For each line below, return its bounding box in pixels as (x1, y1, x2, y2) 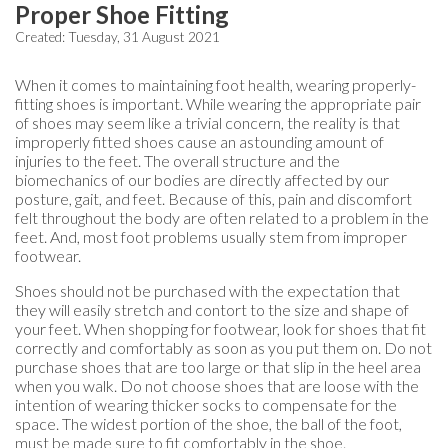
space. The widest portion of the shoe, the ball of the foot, (15, 414, 402, 434)
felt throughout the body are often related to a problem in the (15, 208, 429, 228)
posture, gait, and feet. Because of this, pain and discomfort (15, 189, 412, 209)
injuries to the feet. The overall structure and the (15, 151, 340, 171)
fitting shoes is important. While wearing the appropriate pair (15, 94, 421, 114)
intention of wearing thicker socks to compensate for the (15, 395, 397, 415)
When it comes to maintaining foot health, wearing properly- (15, 75, 416, 95)
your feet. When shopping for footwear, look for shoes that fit (15, 319, 426, 339)
